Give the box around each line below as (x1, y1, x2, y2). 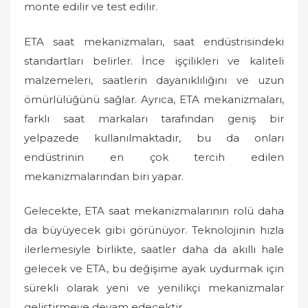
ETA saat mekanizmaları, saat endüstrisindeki (24, 34, 284, 48)
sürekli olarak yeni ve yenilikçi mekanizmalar (24, 281, 284, 294)
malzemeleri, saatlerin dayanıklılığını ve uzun (24, 73, 284, 87)
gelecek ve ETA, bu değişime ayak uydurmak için (24, 262, 284, 275)
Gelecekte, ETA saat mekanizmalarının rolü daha (24, 204, 284, 217)
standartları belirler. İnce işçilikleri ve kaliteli (24, 54, 284, 67)
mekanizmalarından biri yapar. (24, 169, 184, 183)
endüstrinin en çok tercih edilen (24, 150, 284, 164)
